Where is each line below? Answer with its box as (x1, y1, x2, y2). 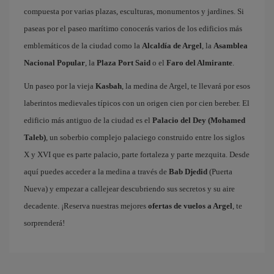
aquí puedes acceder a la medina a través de (24, 167, 169, 176)
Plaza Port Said (97, 58, 150, 67)
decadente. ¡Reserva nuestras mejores (24, 201, 148, 210)
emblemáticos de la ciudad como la (24, 41, 142, 50)
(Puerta (207, 167, 232, 176)
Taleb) (24, 133, 46, 142)
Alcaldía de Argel (142, 41, 202, 50)
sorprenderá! (24, 218, 65, 228)
